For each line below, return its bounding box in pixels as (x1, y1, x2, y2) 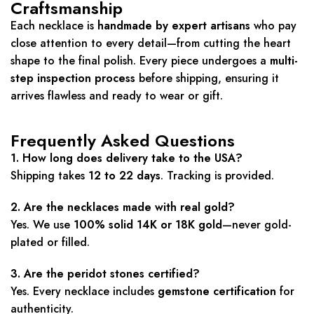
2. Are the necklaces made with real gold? (11, 199, 235, 216)
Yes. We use (11, 217, 74, 233)
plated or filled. (11, 234, 90, 251)
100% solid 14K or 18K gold (74, 217, 222, 233)
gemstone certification (158, 283, 276, 300)
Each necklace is (11, 18, 97, 34)
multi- (270, 53, 298, 69)
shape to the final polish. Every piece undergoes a (11, 53, 270, 69)
